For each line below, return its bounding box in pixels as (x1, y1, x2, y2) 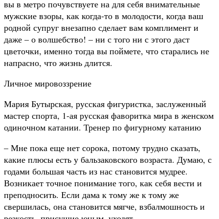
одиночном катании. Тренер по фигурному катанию (4, 121, 201, 133)
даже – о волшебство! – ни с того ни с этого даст (4, 33, 190, 45)
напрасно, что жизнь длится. (4, 56, 112, 68)
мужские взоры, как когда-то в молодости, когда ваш (4, 9, 203, 22)
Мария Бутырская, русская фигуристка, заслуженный (4, 97, 206, 109)
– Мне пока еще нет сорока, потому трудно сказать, (4, 141, 200, 153)
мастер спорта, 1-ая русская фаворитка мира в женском (4, 109, 214, 121)
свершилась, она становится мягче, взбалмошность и (4, 200, 205, 212)
